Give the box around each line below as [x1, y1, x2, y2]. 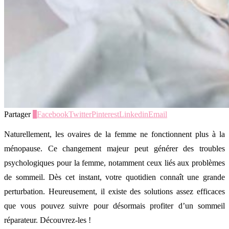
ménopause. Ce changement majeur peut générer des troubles [4, 144, 225, 153]
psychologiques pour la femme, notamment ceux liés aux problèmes [4, 158, 225, 167]
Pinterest [91, 109, 119, 119]
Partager [4, 109, 31, 119]
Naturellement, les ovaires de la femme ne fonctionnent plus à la [4, 129, 225, 139]
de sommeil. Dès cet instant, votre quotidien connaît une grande [4, 172, 225, 181]
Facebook [37, 109, 68, 119]
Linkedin [119, 109, 148, 119]
